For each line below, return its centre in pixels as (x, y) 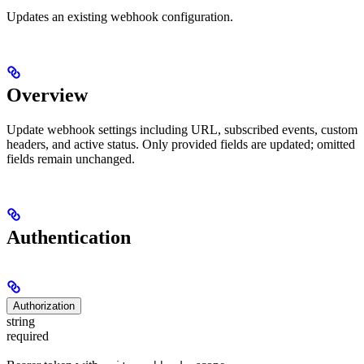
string (21, 321)
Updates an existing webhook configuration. (120, 16)
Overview (47, 95)
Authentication (69, 237)
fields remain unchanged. (71, 158)
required (28, 336)
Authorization (44, 305)
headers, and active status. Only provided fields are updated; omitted (181, 144)
